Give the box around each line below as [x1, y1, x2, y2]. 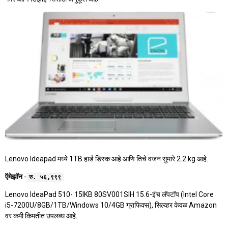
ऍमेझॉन [5, 173, 22, 181]
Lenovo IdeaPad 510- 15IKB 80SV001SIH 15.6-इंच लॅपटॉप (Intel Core [5, 190, 214, 199]
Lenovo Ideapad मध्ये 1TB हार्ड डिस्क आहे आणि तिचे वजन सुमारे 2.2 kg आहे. [5, 155, 208, 163]
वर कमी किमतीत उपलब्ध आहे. [5, 212, 77, 220]
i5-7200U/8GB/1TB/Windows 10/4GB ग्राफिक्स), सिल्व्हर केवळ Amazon [5, 201, 217, 210]
